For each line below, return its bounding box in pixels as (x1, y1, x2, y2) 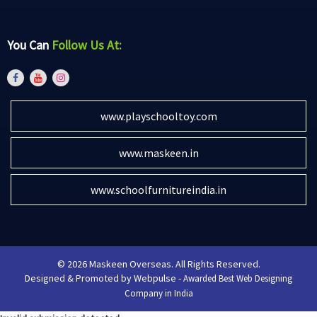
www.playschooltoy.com (100, 109, 217, 124)
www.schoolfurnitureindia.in (91, 183, 226, 197)
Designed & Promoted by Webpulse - (25, 272, 183, 285)
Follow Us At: (52, 37, 122, 54)
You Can (7, 37, 52, 54)
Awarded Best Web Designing (183, 272, 292, 285)
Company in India (124, 287, 193, 300)
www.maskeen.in (118, 146, 199, 161)
